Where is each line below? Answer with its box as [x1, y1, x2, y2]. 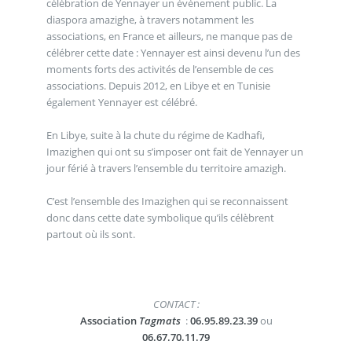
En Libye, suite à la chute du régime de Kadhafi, [46, 127, 265, 142]
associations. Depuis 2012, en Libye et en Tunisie [46, 78, 270, 93]
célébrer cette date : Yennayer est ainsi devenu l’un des [46, 45, 300, 60]
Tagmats [138, 313, 181, 328]
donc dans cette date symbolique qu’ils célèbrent [46, 210, 274, 225]
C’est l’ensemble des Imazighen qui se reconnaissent [46, 193, 288, 208]
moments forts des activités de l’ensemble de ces [46, 61, 273, 76]
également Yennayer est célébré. [46, 94, 197, 109]
